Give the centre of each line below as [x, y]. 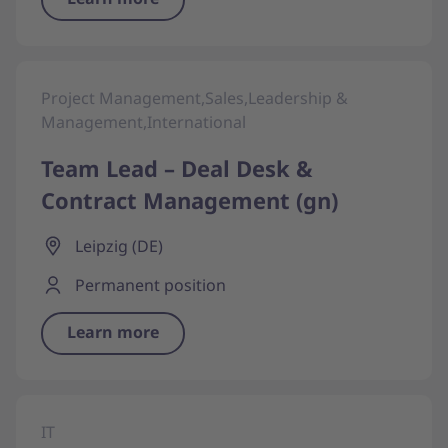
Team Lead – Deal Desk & [177, 168]
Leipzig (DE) [119, 246]
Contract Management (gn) [189, 200]
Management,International [143, 122]
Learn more [113, 332]
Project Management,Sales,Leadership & [194, 98]
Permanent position [150, 285]
